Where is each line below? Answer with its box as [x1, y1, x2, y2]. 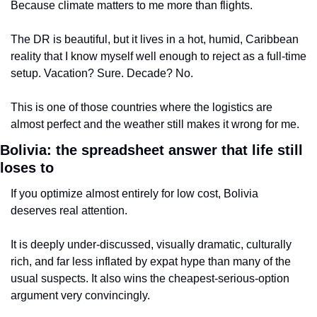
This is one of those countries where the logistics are [11, 100, 272, 113]
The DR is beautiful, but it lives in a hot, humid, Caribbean [11, 33, 299, 45]
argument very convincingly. [11, 289, 150, 301]
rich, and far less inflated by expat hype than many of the [11, 255, 291, 267]
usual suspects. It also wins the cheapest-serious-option [11, 272, 289, 284]
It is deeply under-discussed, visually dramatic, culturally [11, 238, 292, 250]
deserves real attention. [11, 204, 127, 217]
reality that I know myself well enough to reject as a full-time [11, 50, 306, 62]
